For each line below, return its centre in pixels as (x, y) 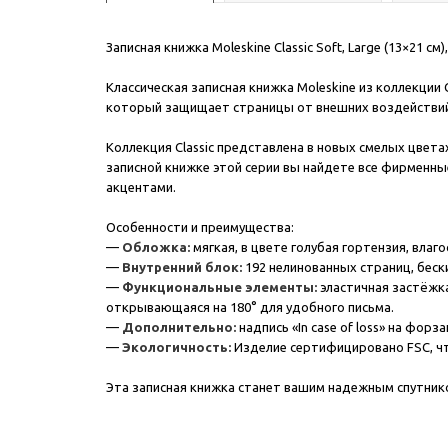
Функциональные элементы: (219, 287)
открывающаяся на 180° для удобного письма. (250, 307)
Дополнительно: (179, 327)
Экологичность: (178, 347)
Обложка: (156, 247)
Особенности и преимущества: (200, 227)
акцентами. (141, 187)
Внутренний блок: (180, 267)
